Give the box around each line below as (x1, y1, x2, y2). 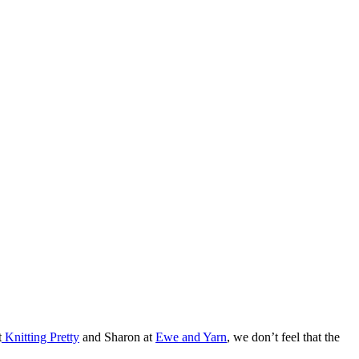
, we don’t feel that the (227, 329, 340, 344)
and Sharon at (79, 329, 155, 344)
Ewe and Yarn (155, 329, 227, 344)
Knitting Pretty (2, 329, 79, 344)
